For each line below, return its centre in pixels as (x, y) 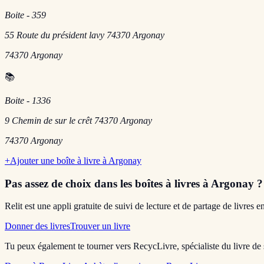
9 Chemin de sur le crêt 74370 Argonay (78, 120)
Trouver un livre (100, 226)
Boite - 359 (25, 15)
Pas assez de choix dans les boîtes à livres (102, 183)
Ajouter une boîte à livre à (59, 160)
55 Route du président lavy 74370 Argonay (85, 35)
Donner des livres (37, 226)
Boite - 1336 (28, 100)
